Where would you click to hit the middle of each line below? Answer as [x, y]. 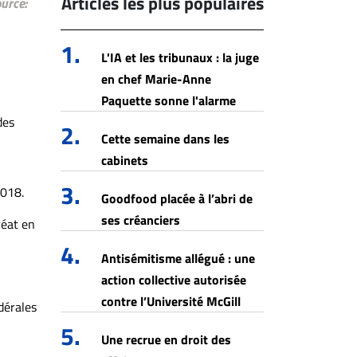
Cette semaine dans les [165, 139]
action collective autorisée [174, 280]
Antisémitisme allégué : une [178, 258]
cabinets [125, 160]
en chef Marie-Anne [156, 79]
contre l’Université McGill [171, 301]
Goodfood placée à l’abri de [177, 198]
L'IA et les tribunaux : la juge [180, 57]
